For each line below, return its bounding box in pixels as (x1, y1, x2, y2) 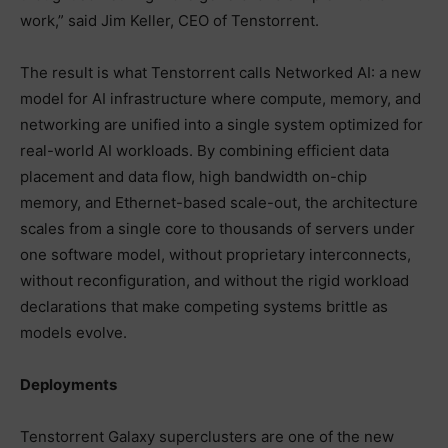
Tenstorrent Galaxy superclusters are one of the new (20, 426, 394, 446)
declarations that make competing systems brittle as (20, 296, 388, 316)
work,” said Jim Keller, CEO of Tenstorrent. (20, 10, 319, 30)
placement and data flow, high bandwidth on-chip (20, 166, 367, 186)
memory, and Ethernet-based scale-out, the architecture (20, 192, 418, 212)
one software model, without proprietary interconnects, (20, 244, 411, 264)
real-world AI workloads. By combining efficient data (20, 140, 389, 160)
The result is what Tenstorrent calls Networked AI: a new (20, 62, 421, 82)
